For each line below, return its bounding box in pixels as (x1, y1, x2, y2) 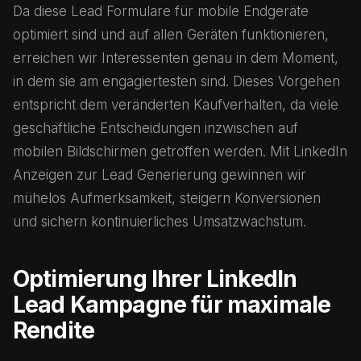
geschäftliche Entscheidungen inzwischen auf (13, 120, 298, 136)
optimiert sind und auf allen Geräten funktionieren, (13, 27, 329, 43)
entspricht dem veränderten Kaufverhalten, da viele (13, 97, 338, 113)
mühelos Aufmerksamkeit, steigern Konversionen (13, 190, 321, 206)
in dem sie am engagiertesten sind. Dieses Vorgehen (13, 73, 340, 89)
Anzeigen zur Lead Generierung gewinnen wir (13, 167, 306, 183)
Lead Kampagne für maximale (13, 291, 331, 318)
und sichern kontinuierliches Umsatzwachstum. (13, 214, 306, 230)
